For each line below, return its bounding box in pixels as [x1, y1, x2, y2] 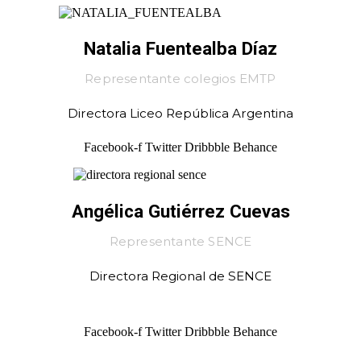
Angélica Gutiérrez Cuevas [71, 200, 290, 222]
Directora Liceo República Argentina [68, 106, 293, 122]
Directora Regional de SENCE [89, 268, 272, 284]
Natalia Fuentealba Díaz [84, 38, 277, 60]
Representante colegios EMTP [85, 71, 276, 87]
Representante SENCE [109, 233, 252, 249]
